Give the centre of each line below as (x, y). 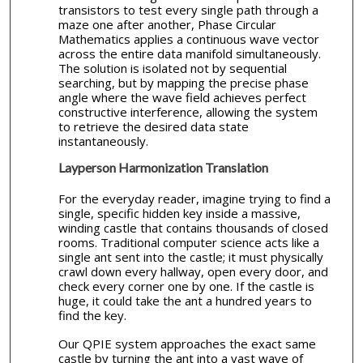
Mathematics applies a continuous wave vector (188, 39)
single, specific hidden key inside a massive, (179, 213)
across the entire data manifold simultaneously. (189, 54)
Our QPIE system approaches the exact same (187, 343)
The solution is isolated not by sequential (172, 68)
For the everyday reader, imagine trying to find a (194, 198)
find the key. (92, 315)
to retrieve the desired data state (153, 127)
